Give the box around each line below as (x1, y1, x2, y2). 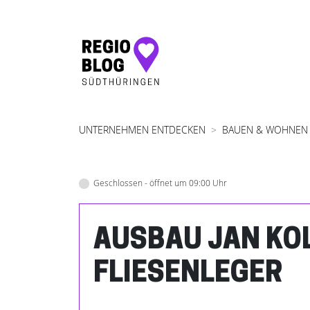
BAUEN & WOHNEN (222, 123, 308, 136)
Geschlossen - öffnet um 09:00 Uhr (93, 177, 227, 189)
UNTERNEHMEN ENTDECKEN (79, 123, 206, 136)
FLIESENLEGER (93, 261, 282, 289)
